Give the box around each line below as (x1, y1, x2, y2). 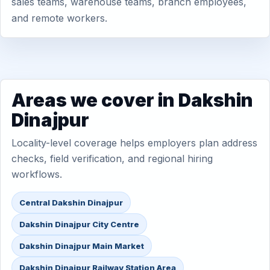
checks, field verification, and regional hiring (11, 152, 213, 165)
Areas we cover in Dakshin (11, 89, 253, 111)
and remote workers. (11, 12, 107, 24)
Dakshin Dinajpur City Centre (19, 219, 139, 229)
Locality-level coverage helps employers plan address (11, 137, 257, 149)
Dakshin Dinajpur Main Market (19, 241, 144, 251)
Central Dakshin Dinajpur (19, 198, 123, 207)
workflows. (11, 168, 62, 180)
